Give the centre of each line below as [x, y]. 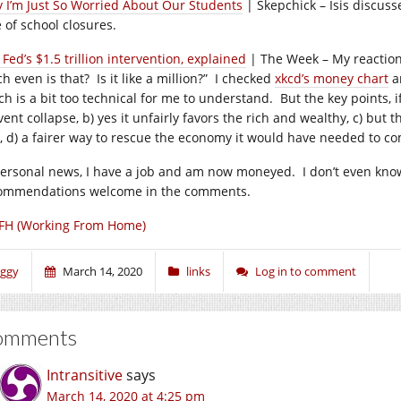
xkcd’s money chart [332, 78]
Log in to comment [306, 271]
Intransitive [85, 375]
